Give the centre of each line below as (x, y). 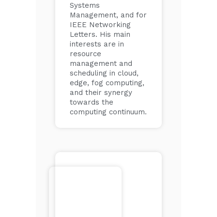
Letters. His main (100, 34)
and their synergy (101, 93)
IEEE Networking (100, 25)
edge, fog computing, (107, 83)
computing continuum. (108, 112)
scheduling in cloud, (104, 73)
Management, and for (108, 15)
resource (85, 54)
